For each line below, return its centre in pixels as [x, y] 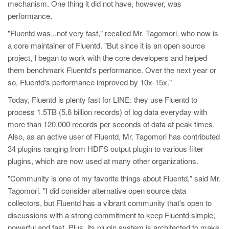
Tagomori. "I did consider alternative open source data [97, 191]
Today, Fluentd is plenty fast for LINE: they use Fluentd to [102, 100]
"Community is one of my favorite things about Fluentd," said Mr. [114, 178]
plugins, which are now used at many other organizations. [103, 161]
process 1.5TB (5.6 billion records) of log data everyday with [107, 112]
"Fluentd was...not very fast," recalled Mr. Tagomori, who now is [113, 33]
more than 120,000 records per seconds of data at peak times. [111, 124]
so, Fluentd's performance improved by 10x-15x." [90, 82]
